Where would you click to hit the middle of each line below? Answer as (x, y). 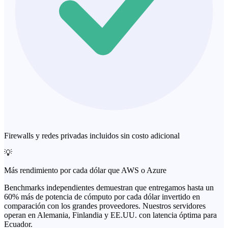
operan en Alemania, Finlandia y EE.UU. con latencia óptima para (110, 215)
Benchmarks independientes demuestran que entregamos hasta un (109, 187)
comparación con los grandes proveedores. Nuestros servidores (105, 206)
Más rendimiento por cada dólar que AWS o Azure (85, 170)
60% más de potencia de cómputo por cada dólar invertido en (102, 196)
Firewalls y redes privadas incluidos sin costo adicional (92, 135)
